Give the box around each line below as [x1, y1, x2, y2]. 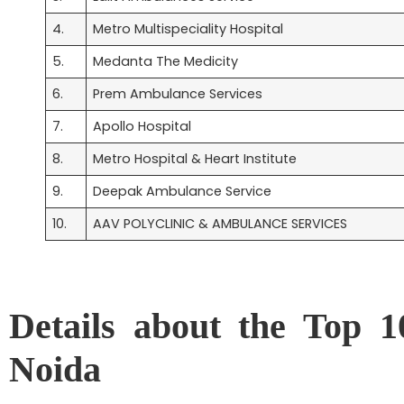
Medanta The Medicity [93, 51, 239, 70]
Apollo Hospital [93, 116, 192, 135]
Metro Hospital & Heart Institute [93, 149, 298, 168]
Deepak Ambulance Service [93, 181, 272, 200]
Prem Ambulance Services [93, 84, 263, 103]
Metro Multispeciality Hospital [93, 19, 284, 38]
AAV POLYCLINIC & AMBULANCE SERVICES [93, 214, 348, 233]
